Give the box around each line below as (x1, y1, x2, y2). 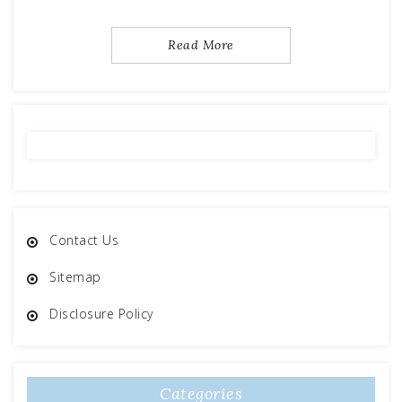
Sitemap (49, 268, 101, 286)
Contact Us (49, 232, 118, 249)
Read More (168, 37, 234, 54)
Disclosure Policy (49, 305, 153, 323)
